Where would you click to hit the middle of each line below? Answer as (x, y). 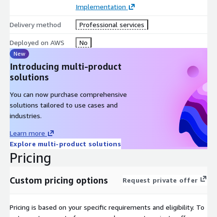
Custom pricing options (59, 180)
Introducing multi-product (66, 66)
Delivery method (35, 24)
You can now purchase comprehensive (68, 94)
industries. (26, 115)
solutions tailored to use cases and (64, 105)
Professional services (112, 24)
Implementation (101, 6)
